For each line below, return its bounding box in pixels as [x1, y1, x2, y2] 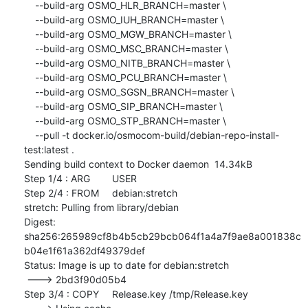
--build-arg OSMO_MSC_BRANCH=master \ [23, 42, 35, 54]
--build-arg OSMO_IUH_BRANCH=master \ [23, 13, 35, 25]
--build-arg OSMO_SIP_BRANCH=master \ [23, 100, 35, 112]
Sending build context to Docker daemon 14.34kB [23, 157, 252, 170]
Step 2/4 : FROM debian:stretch [23, 186, 99, 199]
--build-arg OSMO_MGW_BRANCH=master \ [23, 27, 35, 40]
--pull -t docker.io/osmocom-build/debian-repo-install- [23, 129, 35, 141]
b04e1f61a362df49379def [23, 244, 145, 256]
